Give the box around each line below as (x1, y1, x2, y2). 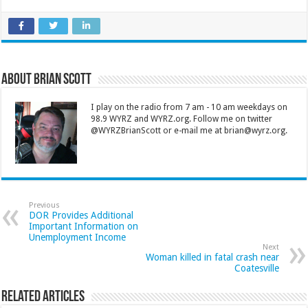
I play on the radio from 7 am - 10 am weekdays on (91, 102, 288, 113)
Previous (29, 201, 60, 210)
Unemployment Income (29, 232, 126, 243)
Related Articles (1, 289, 85, 306)
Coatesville (234, 263, 279, 274)
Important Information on (29, 221, 139, 232)
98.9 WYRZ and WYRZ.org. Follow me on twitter (91, 114, 273, 124)
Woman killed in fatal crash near (145, 252, 279, 263)
